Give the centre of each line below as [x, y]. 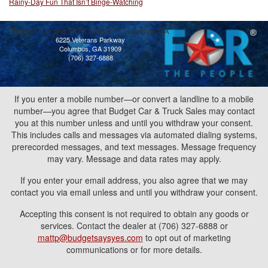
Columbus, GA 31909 [90, 48]
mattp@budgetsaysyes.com [90, 237]
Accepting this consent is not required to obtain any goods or [134, 214]
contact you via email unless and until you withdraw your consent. [134, 192]
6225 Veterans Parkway [90, 39]
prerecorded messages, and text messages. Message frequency [134, 147]
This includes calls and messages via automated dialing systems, [134, 135]
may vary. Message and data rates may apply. [134, 159]
